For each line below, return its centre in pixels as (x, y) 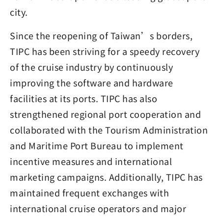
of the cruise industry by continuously (91, 67)
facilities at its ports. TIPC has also (83, 98)
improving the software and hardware (92, 82)
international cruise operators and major (98, 208)
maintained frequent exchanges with (89, 192)
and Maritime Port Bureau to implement (97, 145)
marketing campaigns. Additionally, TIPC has (106, 177)
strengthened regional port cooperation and (105, 114)
